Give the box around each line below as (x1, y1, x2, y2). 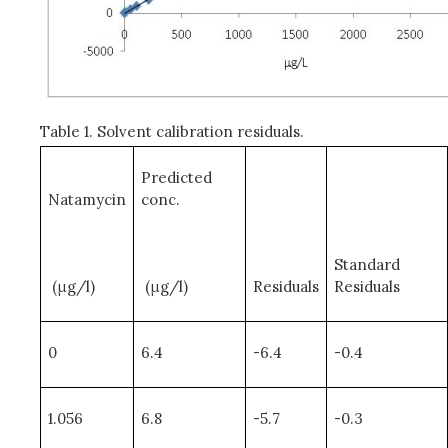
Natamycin (47, 189, 126, 209)
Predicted (141, 167, 213, 187)
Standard (334, 254, 401, 274)
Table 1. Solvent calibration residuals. (40, 121, 304, 141)
